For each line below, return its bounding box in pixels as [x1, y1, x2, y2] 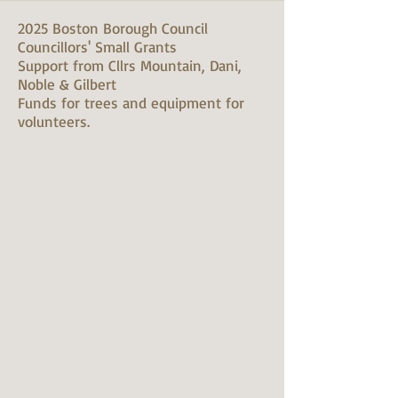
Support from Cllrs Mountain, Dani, [18, 56, 242, 75]
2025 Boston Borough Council [18, 19, 208, 37]
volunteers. [18, 112, 90, 131]
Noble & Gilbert [18, 75, 116, 93]
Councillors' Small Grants [18, 37, 177, 56]
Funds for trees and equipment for [18, 93, 244, 112]
